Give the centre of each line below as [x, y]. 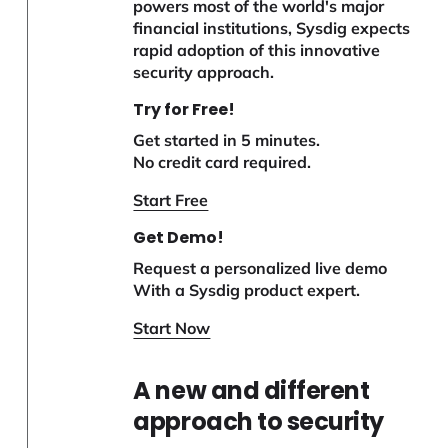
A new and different [251, 391]
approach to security [258, 422]
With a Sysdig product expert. [247, 290]
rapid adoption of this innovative [257, 50]
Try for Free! [184, 110]
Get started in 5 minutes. [227, 140]
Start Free [171, 200]
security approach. [204, 72]
